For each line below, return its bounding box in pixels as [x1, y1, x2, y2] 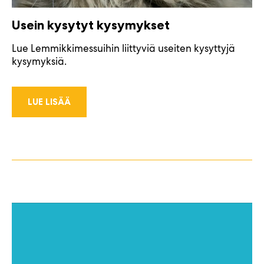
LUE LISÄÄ [28, 96, 71, 108]
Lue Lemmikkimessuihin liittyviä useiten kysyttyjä [12, 42, 235, 55]
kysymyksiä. [12, 55, 67, 68]
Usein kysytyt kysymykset [12, 17, 170, 34]
